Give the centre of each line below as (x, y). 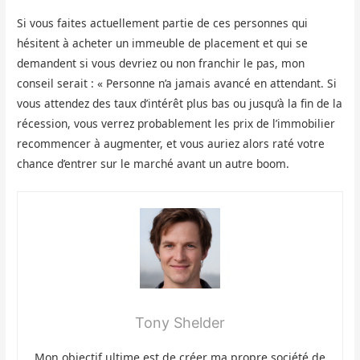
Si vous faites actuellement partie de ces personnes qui (163, 23)
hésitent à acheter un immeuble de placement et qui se (163, 43)
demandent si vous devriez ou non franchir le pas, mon (161, 63)
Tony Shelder (180, 323)
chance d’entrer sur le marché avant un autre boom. (153, 164)
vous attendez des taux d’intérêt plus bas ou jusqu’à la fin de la (180, 104)
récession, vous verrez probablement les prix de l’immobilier (176, 124)
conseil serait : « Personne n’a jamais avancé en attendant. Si (177, 84)
